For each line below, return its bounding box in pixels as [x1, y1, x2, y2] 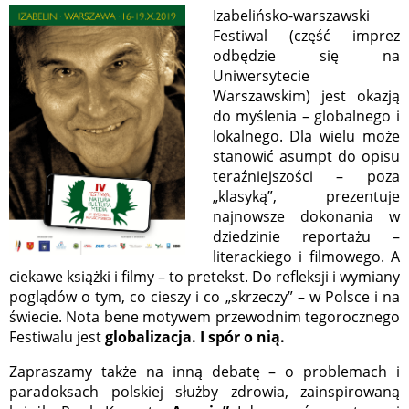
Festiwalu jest [9, 327, 105, 348]
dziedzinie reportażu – [212, 226, 400, 247]
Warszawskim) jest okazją [212, 86, 400, 107]
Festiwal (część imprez [212, 26, 400, 47]
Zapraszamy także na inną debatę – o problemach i [9, 362, 400, 383]
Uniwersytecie [212, 66, 309, 87]
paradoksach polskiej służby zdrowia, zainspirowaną [9, 382, 400, 403]
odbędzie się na [212, 46, 400, 67]
